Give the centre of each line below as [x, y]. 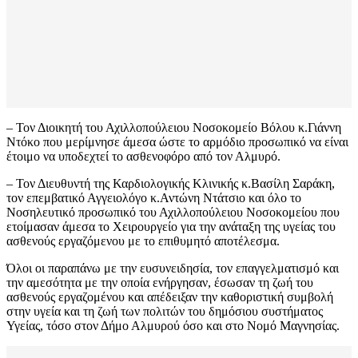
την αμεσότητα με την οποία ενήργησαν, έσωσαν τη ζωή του [160, 283]
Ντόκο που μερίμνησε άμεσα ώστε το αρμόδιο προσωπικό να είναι [177, 142]
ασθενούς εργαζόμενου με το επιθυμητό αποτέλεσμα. [143, 241]
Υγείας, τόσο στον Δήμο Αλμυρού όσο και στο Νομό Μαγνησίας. [173, 326]
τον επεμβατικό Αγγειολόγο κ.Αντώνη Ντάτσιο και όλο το [154, 198]
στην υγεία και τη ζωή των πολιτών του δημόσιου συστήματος [165, 312]
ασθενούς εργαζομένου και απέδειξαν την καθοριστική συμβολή [170, 297]
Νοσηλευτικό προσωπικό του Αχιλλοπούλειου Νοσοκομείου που [173, 213]
